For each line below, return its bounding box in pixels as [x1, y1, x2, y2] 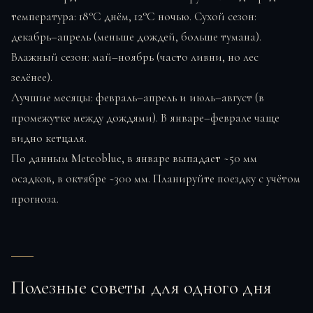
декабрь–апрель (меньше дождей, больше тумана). [11, 29, 261, 45]
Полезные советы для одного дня [11, 275, 272, 300]
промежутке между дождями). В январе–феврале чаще [11, 110, 279, 126]
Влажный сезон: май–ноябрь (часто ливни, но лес [11, 50, 259, 65]
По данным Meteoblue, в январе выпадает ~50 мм [11, 151, 257, 166]
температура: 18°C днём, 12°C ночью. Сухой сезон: [11, 9, 256, 24]
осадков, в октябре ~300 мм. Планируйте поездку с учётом [11, 171, 300, 187]
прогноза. [11, 191, 59, 207]
